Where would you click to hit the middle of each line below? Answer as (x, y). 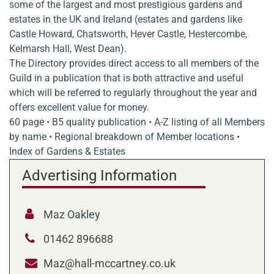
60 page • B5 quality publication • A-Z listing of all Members (137, 122)
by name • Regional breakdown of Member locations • (124, 137)
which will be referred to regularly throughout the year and (133, 93)
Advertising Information (99, 176)
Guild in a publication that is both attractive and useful (126, 78)
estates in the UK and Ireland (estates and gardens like (126, 19)
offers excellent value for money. (79, 107)
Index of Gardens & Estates (67, 151)
